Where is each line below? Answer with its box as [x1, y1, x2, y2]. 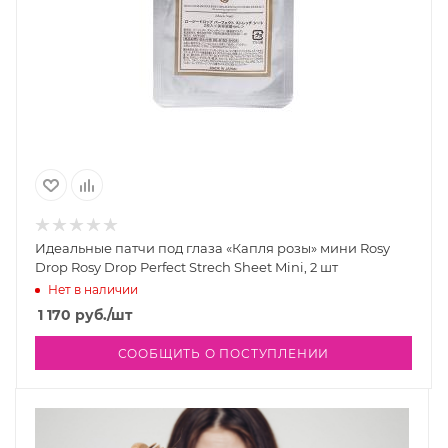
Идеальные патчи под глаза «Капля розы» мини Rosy [35, 240, 390, 256]
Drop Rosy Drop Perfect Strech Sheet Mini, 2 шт [35, 259, 338, 275]
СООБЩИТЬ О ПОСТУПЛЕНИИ [117, 346, 330, 361]
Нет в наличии [48, 281, 138, 297]
